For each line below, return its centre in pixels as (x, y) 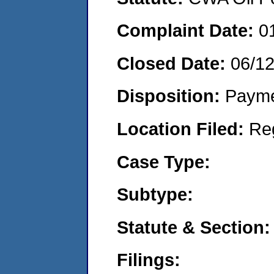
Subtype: (155, 194)
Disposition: (171, 96)
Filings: (149, 260)
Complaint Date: (188, 31)
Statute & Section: (194, 227)
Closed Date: (174, 63)
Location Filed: (183, 128)
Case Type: (164, 161)
